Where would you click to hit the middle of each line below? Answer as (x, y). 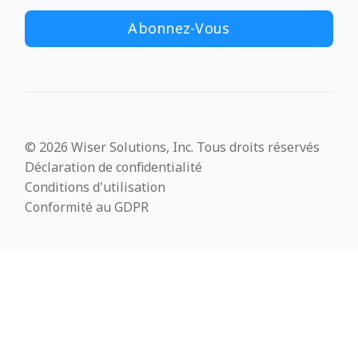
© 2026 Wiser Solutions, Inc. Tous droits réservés (173, 147)
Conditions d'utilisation (95, 187)
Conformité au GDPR (87, 207)
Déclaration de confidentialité (114, 167)
